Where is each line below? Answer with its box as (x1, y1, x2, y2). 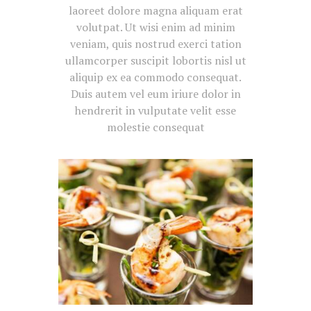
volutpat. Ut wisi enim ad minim (76, 19, 235, 35)
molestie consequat (106, 119, 205, 135)
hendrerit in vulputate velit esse (75, 103, 236, 119)
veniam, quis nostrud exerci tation (69, 36, 242, 52)
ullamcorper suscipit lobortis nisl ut (65, 53, 246, 69)
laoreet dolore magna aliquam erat (68, 3, 243, 19)
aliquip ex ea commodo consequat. (69, 69, 242, 85)
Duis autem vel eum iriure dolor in (70, 86, 241, 102)
